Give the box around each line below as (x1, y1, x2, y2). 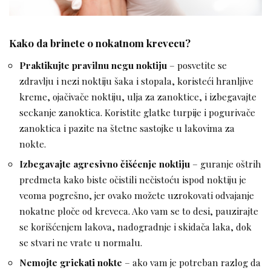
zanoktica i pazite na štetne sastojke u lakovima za (19, 122, 235, 135)
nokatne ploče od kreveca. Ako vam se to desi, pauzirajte (19, 204, 258, 218)
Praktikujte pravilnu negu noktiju (19, 59, 169, 72)
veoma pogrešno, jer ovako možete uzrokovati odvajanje (19, 189, 254, 202)
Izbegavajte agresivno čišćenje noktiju (19, 157, 190, 171)
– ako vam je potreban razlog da (125, 256, 261, 269)
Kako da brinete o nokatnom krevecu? (9, 36, 191, 50)
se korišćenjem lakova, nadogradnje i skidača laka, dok (19, 220, 252, 233)
